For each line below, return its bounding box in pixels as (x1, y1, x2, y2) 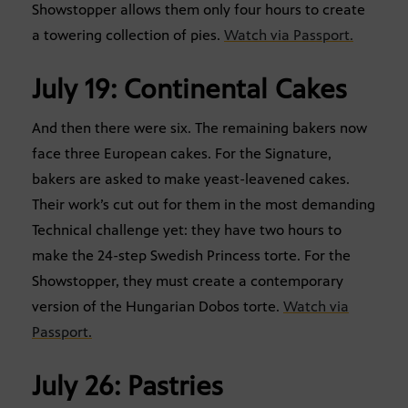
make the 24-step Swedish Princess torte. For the (32, 247, 351, 265)
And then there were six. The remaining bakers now (32, 119, 367, 138)
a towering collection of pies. (32, 26, 224, 45)
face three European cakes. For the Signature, (32, 145, 331, 163)
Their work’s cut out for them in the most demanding (32, 196, 375, 214)
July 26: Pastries (32, 370, 223, 403)
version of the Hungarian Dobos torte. (32, 298, 283, 316)
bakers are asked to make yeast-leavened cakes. (32, 170, 350, 189)
